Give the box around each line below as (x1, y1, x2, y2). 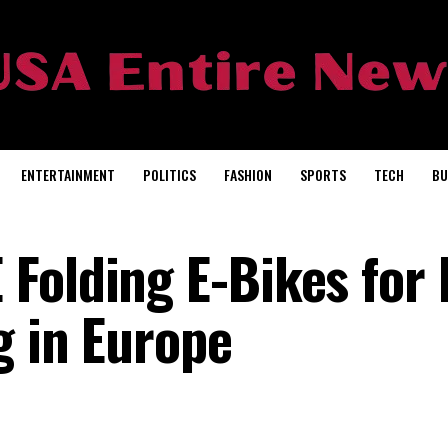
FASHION (224, 164, 272, 185)
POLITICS (143, 164, 196, 185)
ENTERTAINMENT (21, 164, 115, 185)
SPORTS (300, 164, 346, 185)
